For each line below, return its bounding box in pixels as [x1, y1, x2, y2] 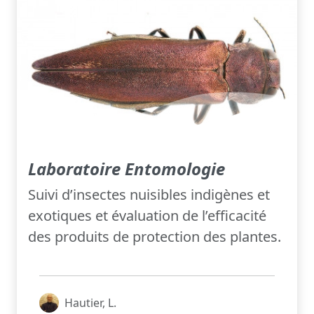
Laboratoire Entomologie [28, 157, 225, 181]
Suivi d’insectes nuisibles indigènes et [28, 185, 270, 205]
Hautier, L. [64, 295, 116, 311]
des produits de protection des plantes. [28, 227, 281, 247]
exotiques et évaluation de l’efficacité [28, 206, 266, 226]
